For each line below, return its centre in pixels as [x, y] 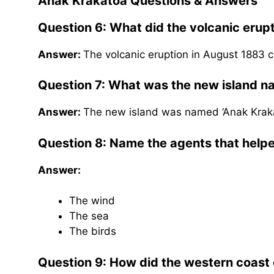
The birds [93, 231]
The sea [89, 216]
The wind [92, 201]
